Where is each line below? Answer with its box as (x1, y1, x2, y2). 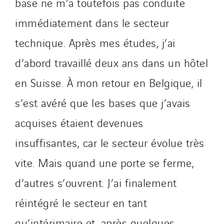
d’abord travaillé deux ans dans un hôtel (15, 54, 208, 70)
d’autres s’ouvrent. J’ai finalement (15, 174, 177, 190)
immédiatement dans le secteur (15, 14, 169, 30)
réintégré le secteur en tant (15, 194, 147, 210)
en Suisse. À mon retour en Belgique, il (15, 74, 202, 90)
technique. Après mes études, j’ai (15, 34, 175, 50)
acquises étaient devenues (15, 114, 143, 130)
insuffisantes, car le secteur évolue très (15, 134, 204, 150)
